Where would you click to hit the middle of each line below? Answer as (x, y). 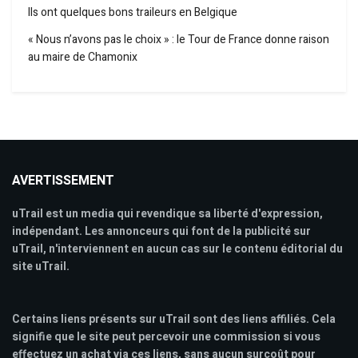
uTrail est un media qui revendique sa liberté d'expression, (167, 214)
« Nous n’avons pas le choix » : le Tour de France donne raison (179, 40)
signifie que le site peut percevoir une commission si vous (166, 337)
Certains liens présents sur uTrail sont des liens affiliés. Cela (174, 320)
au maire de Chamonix (83, 58)
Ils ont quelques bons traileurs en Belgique (133, 13)
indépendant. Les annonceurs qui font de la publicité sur (161, 232)
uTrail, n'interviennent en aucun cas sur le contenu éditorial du (177, 249)
